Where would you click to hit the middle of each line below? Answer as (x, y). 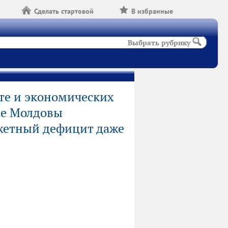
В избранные (152, 11)
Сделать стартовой (64, 11)
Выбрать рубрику (159, 43)
